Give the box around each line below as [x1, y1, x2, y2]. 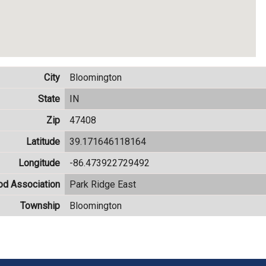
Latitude [26, 135, 60, 147]
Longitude [18, 157, 60, 169]
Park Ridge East [69, 178, 136, 190]
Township [20, 199, 60, 211]
